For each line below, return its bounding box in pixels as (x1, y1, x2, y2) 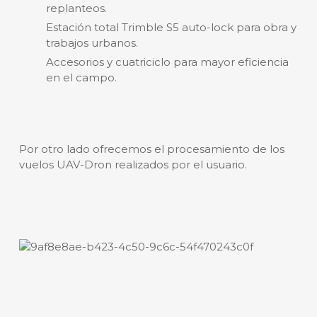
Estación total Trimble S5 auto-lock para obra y (45, 20, 296, 34)
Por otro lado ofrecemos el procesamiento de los (18, 142, 284, 156)
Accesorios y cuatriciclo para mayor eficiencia (45, 54, 289, 69)
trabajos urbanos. (45, 35, 138, 50)
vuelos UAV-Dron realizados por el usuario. (18, 157, 247, 171)
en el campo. (45, 70, 117, 84)
